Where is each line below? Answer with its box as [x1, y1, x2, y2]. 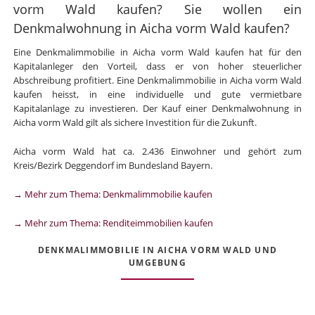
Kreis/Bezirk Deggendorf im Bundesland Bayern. [13, 159, 212, 172]
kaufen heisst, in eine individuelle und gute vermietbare [13, 88, 302, 101]
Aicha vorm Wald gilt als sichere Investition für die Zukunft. [13, 116, 257, 129]
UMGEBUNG [129, 257, 186, 269]
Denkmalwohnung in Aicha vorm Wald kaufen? [13, 19, 290, 37]
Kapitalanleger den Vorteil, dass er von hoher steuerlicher [13, 60, 302, 73]
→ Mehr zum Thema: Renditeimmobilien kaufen [13, 216, 213, 229]
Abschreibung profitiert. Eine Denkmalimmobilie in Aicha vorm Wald [13, 74, 302, 87]
